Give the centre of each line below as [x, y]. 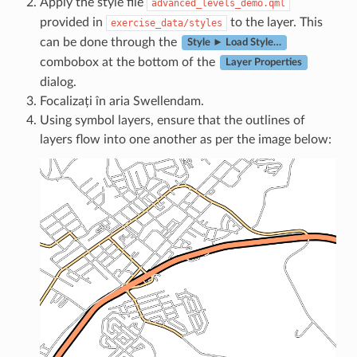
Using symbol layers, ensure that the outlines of [172, 120]
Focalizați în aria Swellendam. [122, 101]
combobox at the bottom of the [129, 62]
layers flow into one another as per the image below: [185, 139]
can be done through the [110, 42]
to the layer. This [275, 22]
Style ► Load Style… [234, 43]
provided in [73, 22]
